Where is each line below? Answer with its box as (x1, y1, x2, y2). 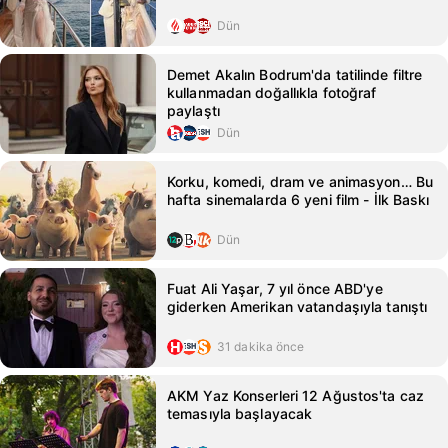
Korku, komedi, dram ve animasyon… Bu (167, 173, 434, 190)
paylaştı (167, 102, 220, 119)
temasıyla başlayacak (167, 405, 313, 422)
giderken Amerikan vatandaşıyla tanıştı (167, 298, 428, 315)
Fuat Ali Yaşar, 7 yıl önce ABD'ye (167, 280, 383, 297)
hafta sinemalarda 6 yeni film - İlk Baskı (167, 191, 430, 208)
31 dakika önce (217, 339, 305, 354)
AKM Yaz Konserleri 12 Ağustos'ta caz (167, 387, 425, 404)
